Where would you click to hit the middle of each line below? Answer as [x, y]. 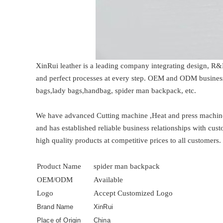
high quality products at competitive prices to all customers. [128, 140]
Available [108, 180]
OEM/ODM [55, 180]
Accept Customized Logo [133, 193]
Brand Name [55, 207]
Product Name [59, 166]
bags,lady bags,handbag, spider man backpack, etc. [116, 91]
